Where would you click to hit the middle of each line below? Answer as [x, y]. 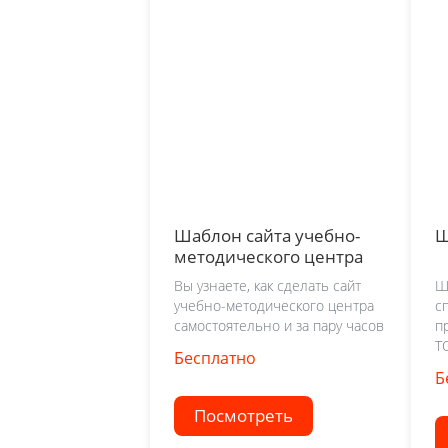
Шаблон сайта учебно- [267, 236]
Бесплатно [215, 357]
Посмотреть [243, 415]
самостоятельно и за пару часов [279, 325]
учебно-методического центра [274, 305]
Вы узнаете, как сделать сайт [267, 285]
